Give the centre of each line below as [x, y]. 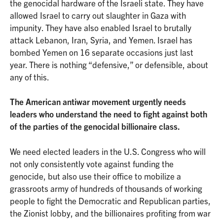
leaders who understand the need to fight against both [109, 114]
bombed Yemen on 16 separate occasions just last [102, 52]
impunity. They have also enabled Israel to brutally [101, 27]
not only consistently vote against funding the [92, 163]
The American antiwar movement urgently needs [98, 102]
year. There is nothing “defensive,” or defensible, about [109, 64]
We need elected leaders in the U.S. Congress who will [108, 151]
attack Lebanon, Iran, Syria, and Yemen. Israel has [101, 39]
